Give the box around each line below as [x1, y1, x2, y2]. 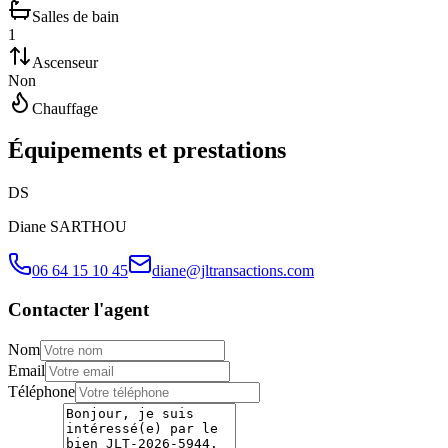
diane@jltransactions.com [152, 262, 314, 280]
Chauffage [32, 99, 98, 117]
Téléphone [8, 382, 75, 400]
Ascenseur [32, 53, 98, 71]
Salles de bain [32, 7, 119, 25]
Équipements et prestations [8, 137, 286, 164]
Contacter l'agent [8, 299, 149, 321]
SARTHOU [50, 218, 127, 236]
